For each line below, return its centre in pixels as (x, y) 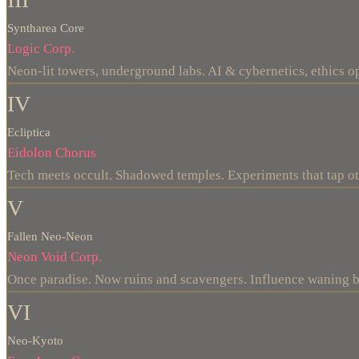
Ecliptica (29, 133)
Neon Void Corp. (54, 257)
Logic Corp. (41, 49)
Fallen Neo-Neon (50, 237)
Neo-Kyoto (35, 341)
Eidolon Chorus (52, 153)
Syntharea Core (46, 28)
